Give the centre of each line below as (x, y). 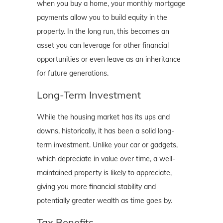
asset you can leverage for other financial (103, 46)
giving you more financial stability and (96, 187)
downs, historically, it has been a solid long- (106, 131)
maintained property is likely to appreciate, (104, 173)
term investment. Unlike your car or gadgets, (107, 145)
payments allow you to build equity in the (102, 18)
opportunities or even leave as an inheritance (109, 59)
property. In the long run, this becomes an (103, 32)
